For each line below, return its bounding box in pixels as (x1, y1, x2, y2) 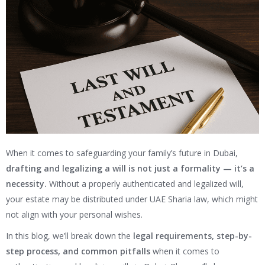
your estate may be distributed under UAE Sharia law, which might (6, 193, 258, 205)
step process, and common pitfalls (6, 245, 150, 257)
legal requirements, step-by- (133, 230, 252, 242)
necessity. (6, 178, 47, 190)
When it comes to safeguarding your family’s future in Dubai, (6, 147, 238, 159)
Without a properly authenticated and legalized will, (47, 178, 244, 190)
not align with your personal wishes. (6, 209, 143, 221)
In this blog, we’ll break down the (6, 230, 133, 242)
